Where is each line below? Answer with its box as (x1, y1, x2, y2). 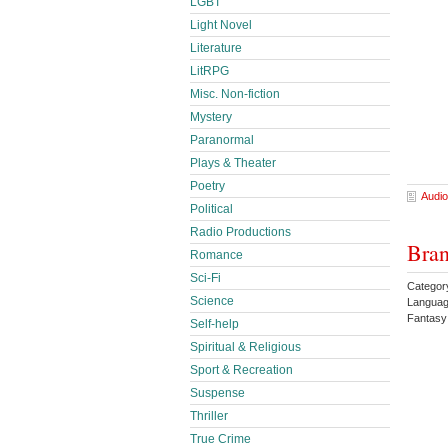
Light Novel (190, 18, 252, 32)
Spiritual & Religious (190, 340, 301, 354)
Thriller (190, 409, 228, 423)
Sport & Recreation (190, 363, 293, 377)
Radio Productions (190, 225, 291, 239)
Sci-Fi (190, 271, 221, 285)
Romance (190, 248, 243, 262)
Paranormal (190, 133, 254, 147)
